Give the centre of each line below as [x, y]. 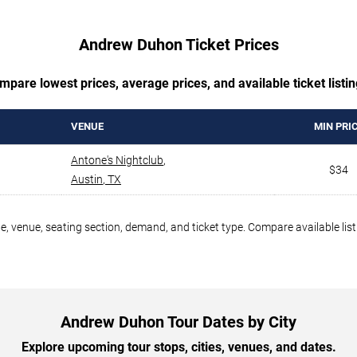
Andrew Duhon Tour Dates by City [178, 322]
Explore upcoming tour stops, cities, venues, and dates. [178, 347]
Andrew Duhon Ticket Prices [178, 44]
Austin [87, 179]
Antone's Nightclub [117, 160]
